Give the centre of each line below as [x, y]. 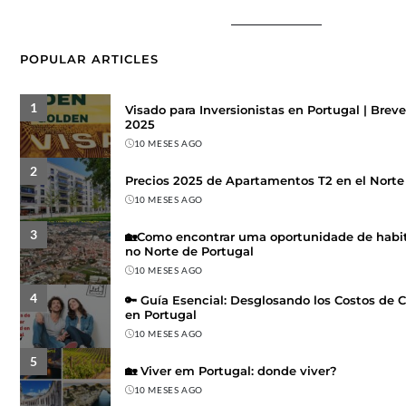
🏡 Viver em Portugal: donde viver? [231, 370]
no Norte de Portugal [189, 251]
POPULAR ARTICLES [89, 59]
